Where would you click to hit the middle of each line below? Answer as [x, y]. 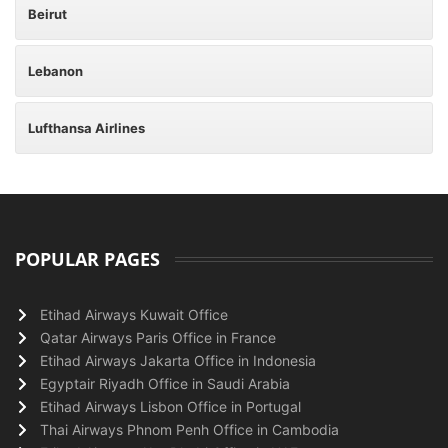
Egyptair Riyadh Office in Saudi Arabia [165, 383]
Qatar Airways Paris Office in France [158, 337]
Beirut [47, 14]
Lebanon [55, 71]
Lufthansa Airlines [86, 128]
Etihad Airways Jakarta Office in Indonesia [178, 360]
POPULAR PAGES [87, 259]
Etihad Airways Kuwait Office [134, 314]
